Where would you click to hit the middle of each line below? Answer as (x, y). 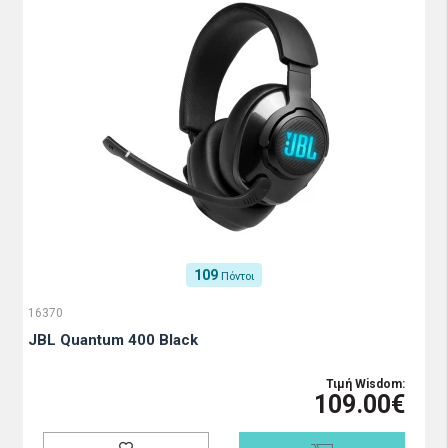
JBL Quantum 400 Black (113, 340)
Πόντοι (237, 276)
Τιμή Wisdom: (365, 384)
